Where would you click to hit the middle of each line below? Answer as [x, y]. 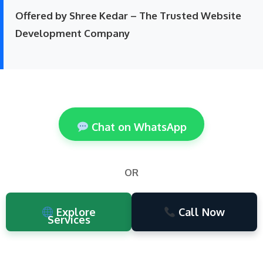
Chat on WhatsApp [137, 127]
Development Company [73, 33]
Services [69, 220]
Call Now [200, 212]
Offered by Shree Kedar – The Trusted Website [128, 16]
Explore [75, 212]
